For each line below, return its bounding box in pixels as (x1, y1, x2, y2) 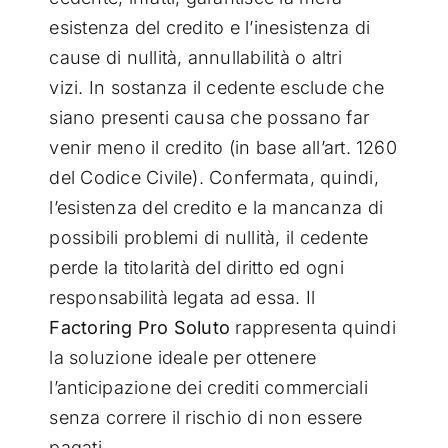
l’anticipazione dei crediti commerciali (49, 376, 368, 398)
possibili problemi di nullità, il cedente (49, 226, 369, 248)
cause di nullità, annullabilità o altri (49, 46, 342, 68)
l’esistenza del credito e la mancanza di (49, 196, 383, 218)
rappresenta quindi (230, 316, 396, 338)
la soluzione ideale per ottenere (49, 346, 317, 368)
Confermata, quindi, (209, 166, 379, 188)
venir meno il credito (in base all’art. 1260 (49, 136, 397, 158)
